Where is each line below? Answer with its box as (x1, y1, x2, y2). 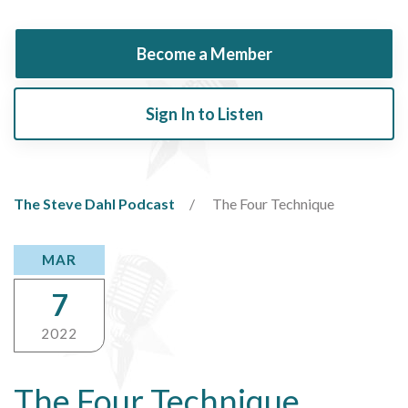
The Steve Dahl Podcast (14, 194, 175, 212)
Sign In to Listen (145, 103, 263, 124)
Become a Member (136, 43, 272, 64)
